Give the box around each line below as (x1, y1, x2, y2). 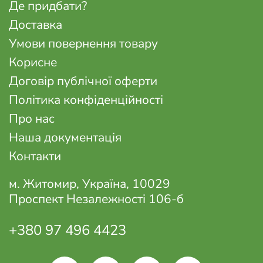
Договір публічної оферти (9, 73, 157, 90)
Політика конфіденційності (9, 92, 163, 109)
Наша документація (9, 129, 122, 146)
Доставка (9, 16, 62, 33)
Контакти (9, 148, 61, 165)
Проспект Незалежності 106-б (9, 191, 184, 208)
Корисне (9, 54, 57, 71)
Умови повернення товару (9, 35, 158, 52)
